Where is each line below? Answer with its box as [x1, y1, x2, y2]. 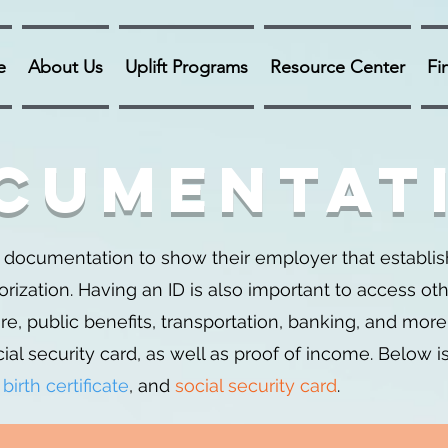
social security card [175, 375, 337, 396]
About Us [28, 56, 103, 78]
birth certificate [3, 375, 129, 396]
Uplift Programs [125, 56, 248, 78]
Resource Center [270, 56, 405, 78]
